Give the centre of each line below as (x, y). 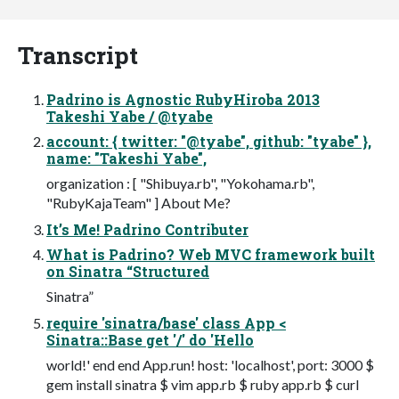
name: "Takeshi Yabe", (126, 158)
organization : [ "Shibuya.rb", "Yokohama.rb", (180, 183)
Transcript (78, 54)
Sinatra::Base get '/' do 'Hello (150, 339)
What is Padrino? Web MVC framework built (211, 254)
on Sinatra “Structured (128, 271)
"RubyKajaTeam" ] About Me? (138, 202)
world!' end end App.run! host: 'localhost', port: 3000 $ (210, 364)
